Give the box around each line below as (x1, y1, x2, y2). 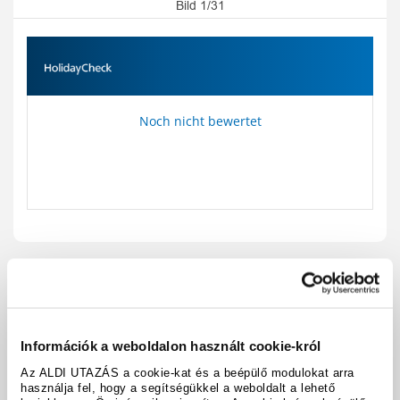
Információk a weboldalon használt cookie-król (21, 337, 321, 354)
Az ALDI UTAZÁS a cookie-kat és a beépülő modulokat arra (21, 365, 354, 379)
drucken (289, 288, 336, 303)
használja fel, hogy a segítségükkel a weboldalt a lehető (21, 380, 335, 394)
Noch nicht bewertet (138, 112, 262, 129)
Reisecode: (145, 269, 209, 283)
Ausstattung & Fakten (51, 339, 204, 357)
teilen (204, 288, 235, 303)
